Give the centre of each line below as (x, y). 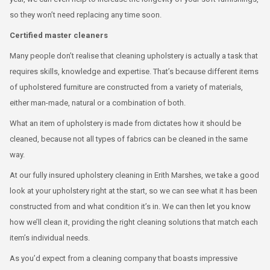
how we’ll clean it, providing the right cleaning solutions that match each (134, 222)
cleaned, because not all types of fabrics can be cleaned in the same (129, 139)
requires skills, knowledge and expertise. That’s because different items (134, 71)
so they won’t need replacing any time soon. (86, 15)
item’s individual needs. (50, 238)
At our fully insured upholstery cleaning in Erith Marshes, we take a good (134, 175)
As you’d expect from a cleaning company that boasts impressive (124, 258)
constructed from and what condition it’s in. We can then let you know (130, 206)
